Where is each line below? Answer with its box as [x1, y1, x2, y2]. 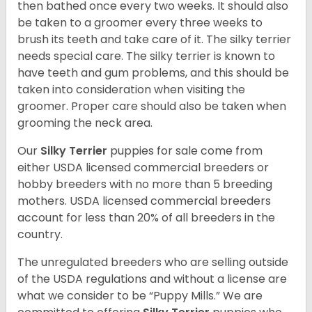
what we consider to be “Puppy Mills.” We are [17, 288, 263, 304]
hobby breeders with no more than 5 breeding [17, 176, 272, 193]
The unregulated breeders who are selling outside [17, 254, 288, 271]
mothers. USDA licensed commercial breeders [17, 193, 271, 210]
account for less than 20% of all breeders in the [17, 210, 275, 226]
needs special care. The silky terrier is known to [17, 48, 275, 65]
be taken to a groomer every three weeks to [17, 15, 263, 31]
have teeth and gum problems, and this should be [17, 65, 289, 81]
